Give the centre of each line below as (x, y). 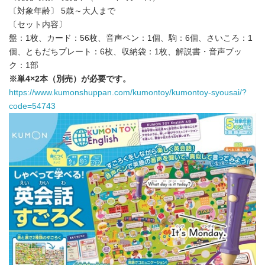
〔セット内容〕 (38, 25)
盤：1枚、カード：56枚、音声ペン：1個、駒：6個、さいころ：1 (131, 38)
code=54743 (32, 106)
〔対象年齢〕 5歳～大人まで (62, 11)
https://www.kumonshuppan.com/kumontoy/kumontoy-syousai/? (128, 93)
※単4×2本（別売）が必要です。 (70, 79)
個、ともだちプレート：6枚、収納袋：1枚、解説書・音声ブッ (125, 52)
